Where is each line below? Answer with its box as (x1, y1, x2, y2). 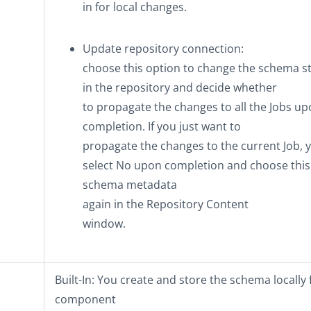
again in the (83, 196, 146, 212)
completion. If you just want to (83, 119, 241, 134)
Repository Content (146, 196, 249, 212)
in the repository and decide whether (83, 80, 277, 95)
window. (83, 216, 126, 231)
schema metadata (83, 177, 177, 192)
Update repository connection (83, 41, 241, 56)
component (55, 292, 116, 307)
